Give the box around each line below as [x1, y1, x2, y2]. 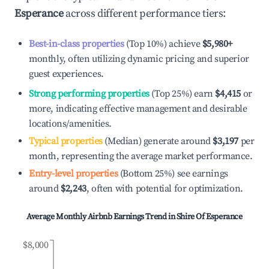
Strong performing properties [29, 88, 150, 100]
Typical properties [29, 135, 103, 147]
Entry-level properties [29, 168, 118, 180]
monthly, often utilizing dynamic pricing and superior [29, 53, 249, 65]
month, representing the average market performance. [29, 150, 253, 162]
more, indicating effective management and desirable [29, 103, 247, 115]
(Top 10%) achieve [124, 38, 201, 50]
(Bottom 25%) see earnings [118, 168, 228, 180]
